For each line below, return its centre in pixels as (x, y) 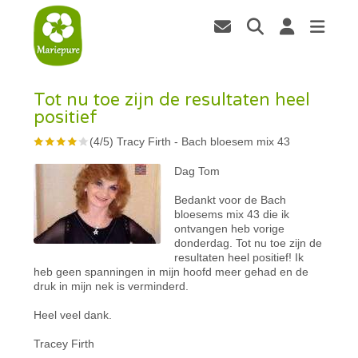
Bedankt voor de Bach (231, 199)
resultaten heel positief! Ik (239, 257)
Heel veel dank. (73, 314)
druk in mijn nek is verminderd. (111, 286)
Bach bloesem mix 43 (236, 141)
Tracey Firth (64, 343)
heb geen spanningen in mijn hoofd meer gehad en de (171, 271)
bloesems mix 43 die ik (232, 214)
